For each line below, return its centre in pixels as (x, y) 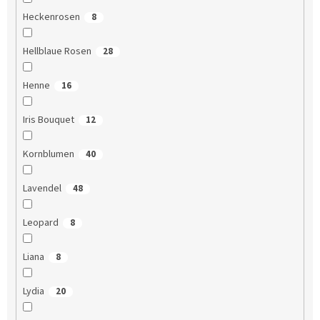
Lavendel (42, 189)
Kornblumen (48, 155)
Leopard (40, 223)
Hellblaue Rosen (57, 52)
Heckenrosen (51, 17)
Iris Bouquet (48, 120)
